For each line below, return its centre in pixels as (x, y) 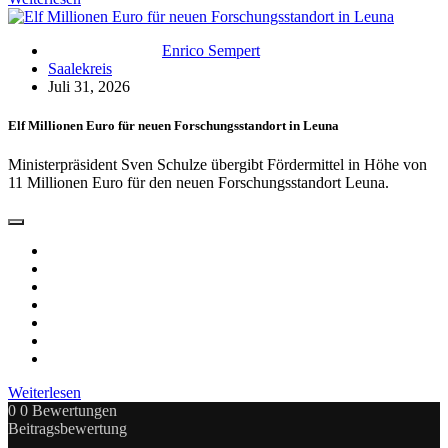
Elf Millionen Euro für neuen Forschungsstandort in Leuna (173, 125)
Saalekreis (80, 68)
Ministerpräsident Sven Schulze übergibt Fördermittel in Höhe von (217, 164)
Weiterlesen (44, 392)
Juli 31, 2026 (89, 86)
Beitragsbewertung (67, 428)
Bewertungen (74, 410)
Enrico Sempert (211, 50)
